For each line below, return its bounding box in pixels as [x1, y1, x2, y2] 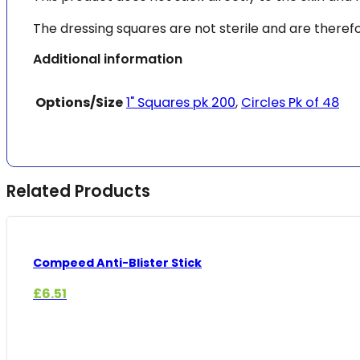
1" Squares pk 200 [126, 92, 235, 112]
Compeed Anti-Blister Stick [33, 255, 202, 272]
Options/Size [35, 92, 123, 112]
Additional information [33, 50, 182, 69]
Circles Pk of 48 [241, 92, 339, 112]
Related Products [6, 180, 150, 203]
